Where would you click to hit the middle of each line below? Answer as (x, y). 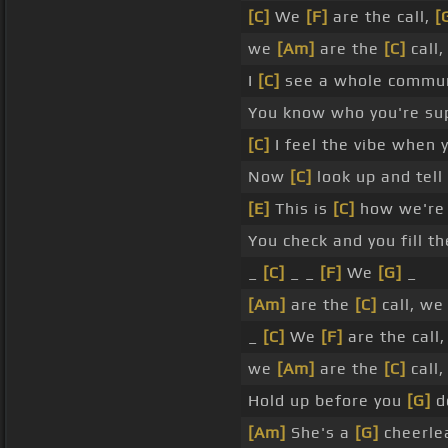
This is (301, 209)
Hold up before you (327, 401)
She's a (320, 433)
